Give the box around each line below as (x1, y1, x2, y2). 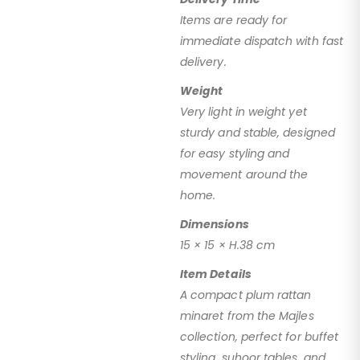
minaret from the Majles (180, 307, 314, 324)
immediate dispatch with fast (180, 32, 343, 49)
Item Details (180, 265, 252, 282)
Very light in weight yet (180, 103, 307, 120)
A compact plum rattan (180, 286, 312, 303)
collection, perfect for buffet (180, 328, 339, 345)
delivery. (180, 53, 227, 70)
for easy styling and (180, 145, 290, 162)
